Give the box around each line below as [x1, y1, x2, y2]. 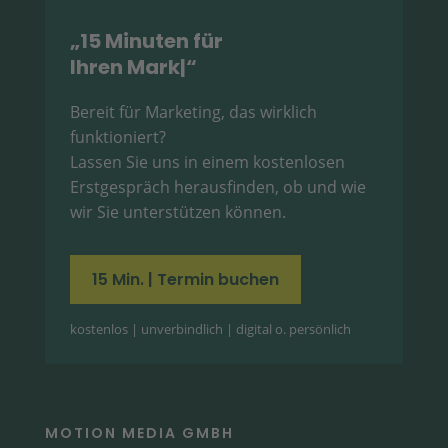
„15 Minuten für [69, 27, 223, 56]
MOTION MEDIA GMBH [44, 423, 234, 444]
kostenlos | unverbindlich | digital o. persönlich [69, 320, 351, 339]
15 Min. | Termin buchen [91, 268, 279, 292]
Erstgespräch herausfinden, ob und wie [69, 176, 366, 199]
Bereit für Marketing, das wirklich [69, 101, 317, 124]
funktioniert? [69, 126, 166, 149]
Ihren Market [69, 53, 201, 82]
